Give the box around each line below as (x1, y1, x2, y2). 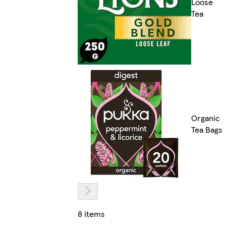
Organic (191, 112, 220, 124)
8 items (78, 207, 105, 219)
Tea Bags (191, 124, 222, 136)
